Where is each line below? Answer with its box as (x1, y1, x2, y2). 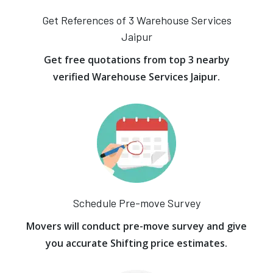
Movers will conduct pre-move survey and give (26, 219, 247, 233)
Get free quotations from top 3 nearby (43, 53, 230, 66)
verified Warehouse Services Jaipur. (53, 70, 220, 83)
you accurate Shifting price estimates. (46, 236, 227, 250)
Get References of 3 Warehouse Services (41, 13, 232, 27)
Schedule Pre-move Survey (73, 196, 200, 210)
